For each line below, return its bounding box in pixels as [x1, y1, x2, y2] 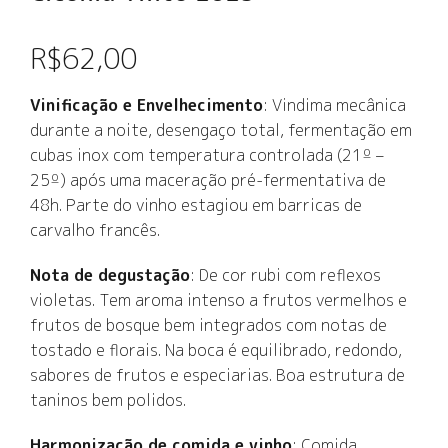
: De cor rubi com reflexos [190, 264, 381, 286]
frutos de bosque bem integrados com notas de [30, 314, 387, 336]
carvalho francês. [30, 219, 160, 241]
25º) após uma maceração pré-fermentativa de [30, 169, 386, 191]
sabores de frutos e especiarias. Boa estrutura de [30, 364, 405, 386]
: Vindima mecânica [263, 94, 406, 116]
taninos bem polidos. [30, 389, 186, 411]
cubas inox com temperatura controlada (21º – [30, 144, 384, 166]
